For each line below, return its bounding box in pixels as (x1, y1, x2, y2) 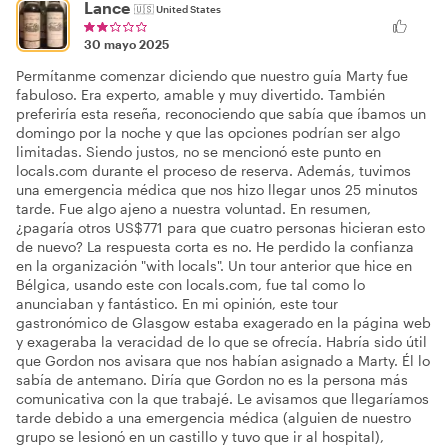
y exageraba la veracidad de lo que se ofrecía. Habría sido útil (16, 333, 427, 351)
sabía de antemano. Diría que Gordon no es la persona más (16, 371, 408, 389)
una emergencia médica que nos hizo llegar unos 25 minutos (16, 181, 418, 199)
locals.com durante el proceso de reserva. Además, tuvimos (16, 162, 411, 180)
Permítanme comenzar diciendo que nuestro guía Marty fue (16, 67, 408, 85)
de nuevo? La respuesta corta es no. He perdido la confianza (16, 238, 414, 256)
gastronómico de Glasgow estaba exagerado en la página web (16, 314, 431, 332)
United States (156, 3, 221, 16)
